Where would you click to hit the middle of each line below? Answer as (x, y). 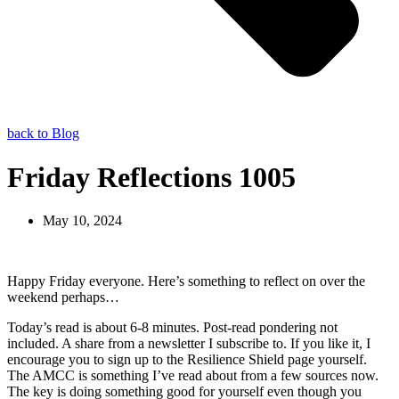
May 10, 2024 (82, 221)
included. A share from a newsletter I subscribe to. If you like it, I (189, 344)
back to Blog (43, 134)
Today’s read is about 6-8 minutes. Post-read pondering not (172, 328)
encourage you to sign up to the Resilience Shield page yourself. (187, 360)
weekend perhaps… (63, 297)
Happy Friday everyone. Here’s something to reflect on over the (186, 281)
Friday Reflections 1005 (151, 177)
